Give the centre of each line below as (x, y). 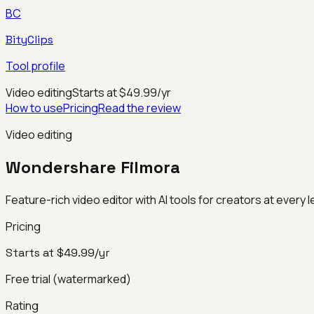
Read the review (139, 108)
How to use (34, 108)
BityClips (29, 40)
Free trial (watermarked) (68, 279)
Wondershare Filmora (93, 167)
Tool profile (35, 66)
